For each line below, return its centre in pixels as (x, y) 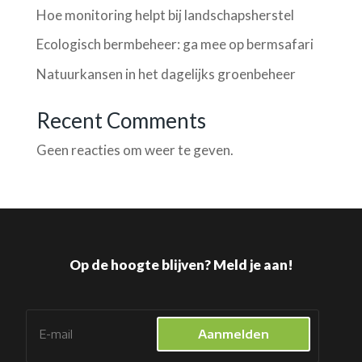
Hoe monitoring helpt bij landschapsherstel (165, 15)
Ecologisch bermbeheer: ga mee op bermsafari (175, 44)
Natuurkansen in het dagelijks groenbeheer (166, 74)
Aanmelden (234, 333)
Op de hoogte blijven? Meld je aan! (181, 264)
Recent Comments (121, 120)
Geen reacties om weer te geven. (135, 149)
